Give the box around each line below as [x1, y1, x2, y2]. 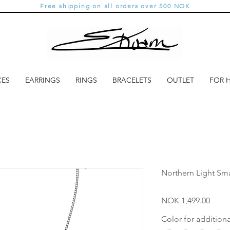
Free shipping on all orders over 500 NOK [40, 2, 190, 10]
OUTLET [167, 75, 194, 85]
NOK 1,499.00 [161, 196, 210, 205]
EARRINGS [25, 75, 60, 85]
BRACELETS [112, 75, 151, 85]
